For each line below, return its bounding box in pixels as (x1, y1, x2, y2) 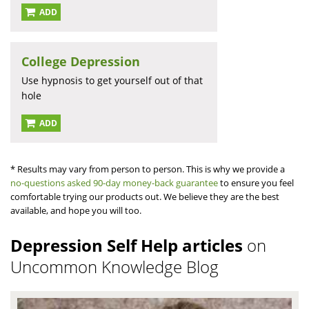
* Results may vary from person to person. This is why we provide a (10, 163, 285, 176)
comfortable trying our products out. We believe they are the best (10, 190, 279, 203)
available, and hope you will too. (10, 204, 141, 217)
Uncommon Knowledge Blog (10, 255, 219, 279)
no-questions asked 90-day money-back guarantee (10, 177, 218, 190)
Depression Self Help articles (10, 234, 247, 257)
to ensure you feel (218, 177, 294, 190)
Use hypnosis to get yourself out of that (21, 74, 203, 88)
